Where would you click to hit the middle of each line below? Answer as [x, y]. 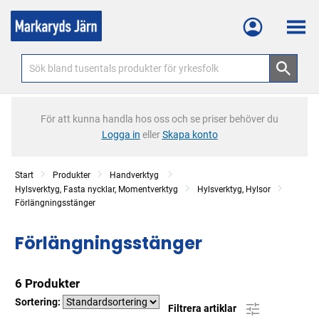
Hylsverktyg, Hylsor [234, 189]
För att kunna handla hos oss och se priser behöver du [159, 119]
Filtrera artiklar [203, 308]
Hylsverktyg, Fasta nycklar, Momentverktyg [96, 189]
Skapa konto [190, 135]
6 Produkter [47, 283]
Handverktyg [135, 175]
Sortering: [39, 302]
